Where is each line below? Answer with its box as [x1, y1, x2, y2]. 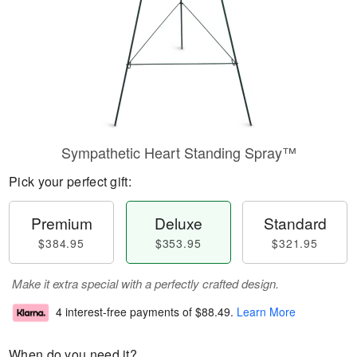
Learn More [237, 304, 296, 320]
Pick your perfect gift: [9, 172, 131, 190]
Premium [30, 212, 92, 233]
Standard [263, 212, 327, 233]
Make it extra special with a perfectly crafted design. [12, 275, 279, 292]
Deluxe [154, 212, 202, 233]
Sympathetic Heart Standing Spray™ [61, 142, 296, 163]
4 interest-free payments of [56, 304, 195, 320]
